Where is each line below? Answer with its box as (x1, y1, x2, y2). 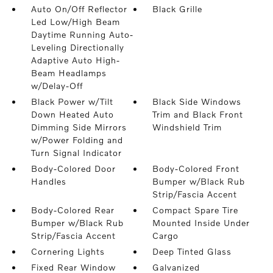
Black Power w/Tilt (30, 96, 113, 107)
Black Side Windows (152, 96, 242, 107)
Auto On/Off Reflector (30, 4, 127, 14)
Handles (30, 176, 66, 186)
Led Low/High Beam (30, 16, 120, 27)
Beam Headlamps (30, 68, 107, 78)
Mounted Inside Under (152, 218, 250, 228)
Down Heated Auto (30, 109, 114, 119)
